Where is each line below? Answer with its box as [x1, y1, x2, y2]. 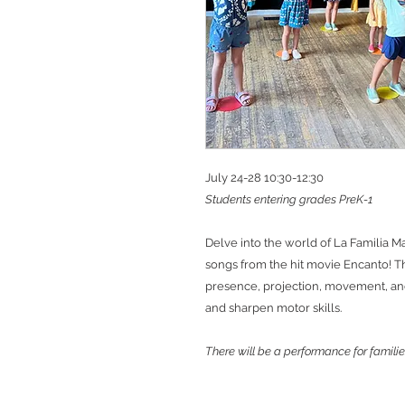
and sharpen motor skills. [205, 301, 342, 316]
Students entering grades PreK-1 [205, 193, 372, 207]
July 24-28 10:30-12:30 [205, 171, 324, 185]
